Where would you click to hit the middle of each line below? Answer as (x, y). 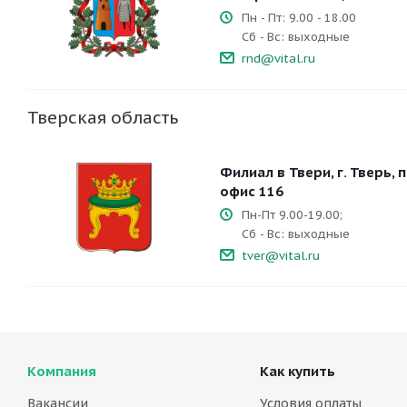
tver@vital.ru (281, 256)
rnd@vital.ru (278, 59)
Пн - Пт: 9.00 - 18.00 (299, 18)
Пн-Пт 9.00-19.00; (292, 215)
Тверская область (103, 117)
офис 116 (252, 191)
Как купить (297, 371)
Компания (62, 371)
